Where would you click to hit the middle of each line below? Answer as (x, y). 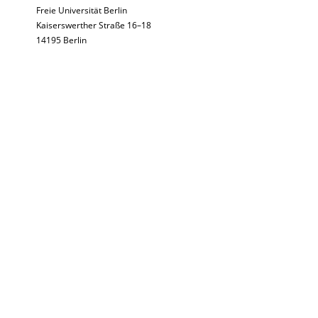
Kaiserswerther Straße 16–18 (94, 25)
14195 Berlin (61, 40)
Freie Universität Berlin (82, 10)
